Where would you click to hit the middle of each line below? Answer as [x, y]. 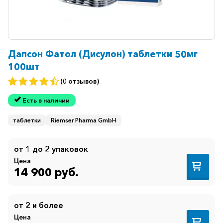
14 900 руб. [46, 172]
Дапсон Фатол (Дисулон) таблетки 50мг [103, 54]
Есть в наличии [46, 101]
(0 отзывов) [80, 81]
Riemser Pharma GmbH [84, 120]
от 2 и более [39, 205]
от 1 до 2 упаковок [51, 149]
